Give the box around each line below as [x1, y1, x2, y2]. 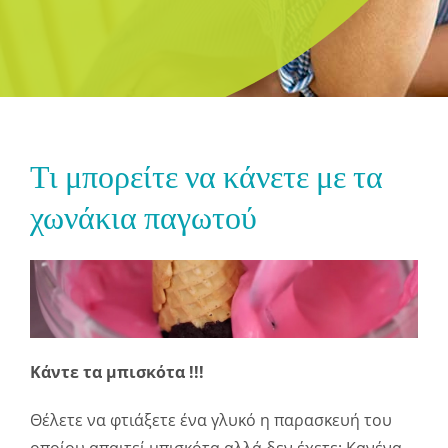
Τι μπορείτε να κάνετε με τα [30, 158, 383, 196]
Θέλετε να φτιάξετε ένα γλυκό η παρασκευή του [30, 409, 392, 432]
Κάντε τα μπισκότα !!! [30, 361, 204, 384]
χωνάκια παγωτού [30, 199, 257, 237]
